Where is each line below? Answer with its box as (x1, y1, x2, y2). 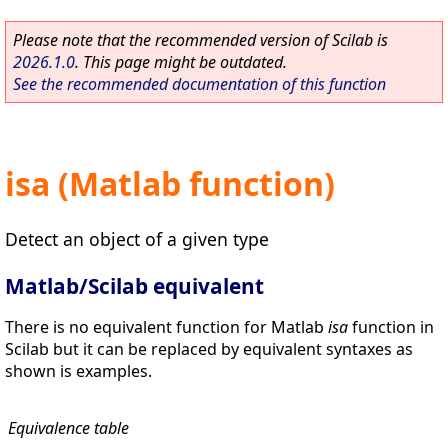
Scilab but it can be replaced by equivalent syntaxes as (5, 337, 413, 360)
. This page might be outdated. (75, 51, 287, 73)
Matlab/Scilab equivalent (5, 271, 264, 300)
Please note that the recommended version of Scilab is (13, 29, 388, 51)
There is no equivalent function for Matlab (5, 315, 328, 338)
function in (348, 315, 434, 338)
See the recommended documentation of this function (13, 73, 386, 95)
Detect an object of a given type (5, 226, 269, 251)
